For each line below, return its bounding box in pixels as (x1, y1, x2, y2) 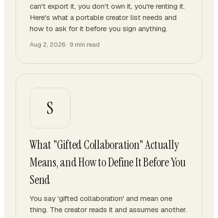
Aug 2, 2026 (30, 40, 65, 49)
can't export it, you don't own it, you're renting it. (30, 1, 185, 11)
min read (73, 40, 100, 49)
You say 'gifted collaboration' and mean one (30, 194, 172, 203)
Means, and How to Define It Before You (30, 155, 186, 170)
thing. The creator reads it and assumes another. (30, 205, 187, 214)
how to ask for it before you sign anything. (30, 24, 167, 33)
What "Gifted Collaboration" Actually (30, 137, 179, 152)
